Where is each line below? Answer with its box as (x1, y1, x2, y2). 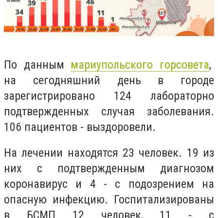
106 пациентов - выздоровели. (4, 120, 159, 134)
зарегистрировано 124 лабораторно (4, 89, 214, 103)
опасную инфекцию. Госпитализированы (4, 193, 214, 207)
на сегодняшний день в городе (4, 73, 214, 87)
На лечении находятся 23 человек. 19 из (4, 146, 214, 160)
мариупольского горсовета (71, 57, 210, 72)
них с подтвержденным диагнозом (4, 162, 214, 176)
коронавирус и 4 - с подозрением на (4, 177, 214, 191)
